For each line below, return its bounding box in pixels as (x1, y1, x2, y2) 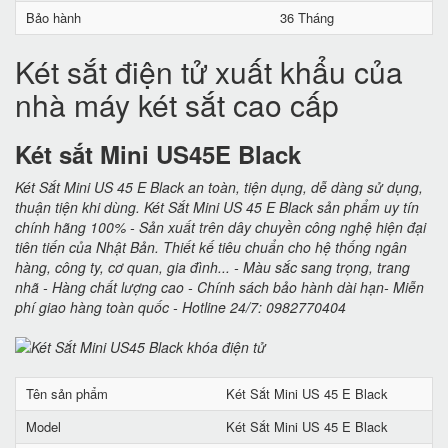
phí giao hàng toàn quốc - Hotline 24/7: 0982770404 (15, 297, 346, 317)
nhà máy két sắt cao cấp (15, 83, 339, 126)
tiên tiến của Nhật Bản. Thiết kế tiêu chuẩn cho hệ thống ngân (15, 237, 407, 257)
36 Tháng (279, 8, 334, 27)
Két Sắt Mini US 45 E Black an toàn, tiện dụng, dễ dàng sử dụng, (15, 177, 423, 197)
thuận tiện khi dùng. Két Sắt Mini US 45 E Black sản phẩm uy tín (15, 197, 419, 217)
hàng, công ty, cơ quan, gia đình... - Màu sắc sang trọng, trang (15, 257, 410, 277)
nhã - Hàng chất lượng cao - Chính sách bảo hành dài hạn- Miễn (15, 277, 424, 297)
